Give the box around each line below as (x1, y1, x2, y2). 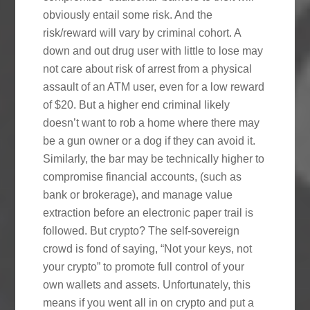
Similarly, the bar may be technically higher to (43, 152, 265, 165)
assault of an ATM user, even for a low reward (43, 80, 265, 93)
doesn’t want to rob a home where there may (43, 116, 260, 129)
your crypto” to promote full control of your (43, 260, 245, 273)
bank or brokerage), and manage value (43, 188, 233, 201)
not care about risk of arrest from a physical (43, 62, 253, 75)
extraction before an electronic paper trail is (43, 206, 254, 219)
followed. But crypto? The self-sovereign (43, 224, 240, 237)
